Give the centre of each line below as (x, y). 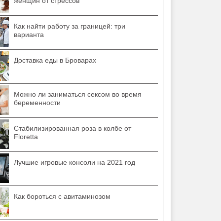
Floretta (26, 137)
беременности (37, 103)
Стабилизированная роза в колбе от (73, 128)
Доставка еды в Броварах (55, 60)
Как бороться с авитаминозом (62, 196)
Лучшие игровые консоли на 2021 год (75, 162)
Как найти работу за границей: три (70, 26)
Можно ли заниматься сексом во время (78, 94)
